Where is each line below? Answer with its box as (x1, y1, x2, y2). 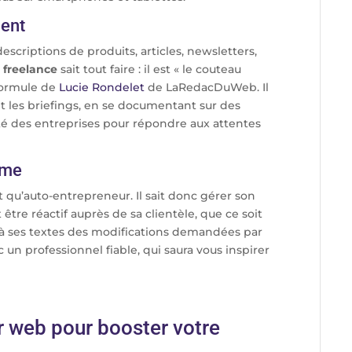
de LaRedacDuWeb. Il (145, 80, 269, 95)
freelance (3, 62, 60, 77)
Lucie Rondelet (59, 80, 145, 95)
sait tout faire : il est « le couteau (60, 62, 241, 77)
